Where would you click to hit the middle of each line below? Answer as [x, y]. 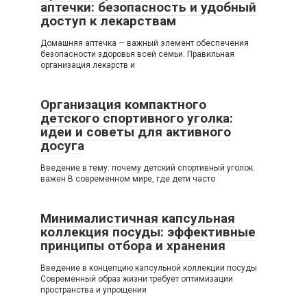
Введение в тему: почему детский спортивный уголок [147, 168]
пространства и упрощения [94, 290]
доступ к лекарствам [108, 21]
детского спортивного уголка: [137, 118]
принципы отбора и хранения [133, 246]
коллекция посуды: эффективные [148, 232]
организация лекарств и [88, 65]
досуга [62, 146]
